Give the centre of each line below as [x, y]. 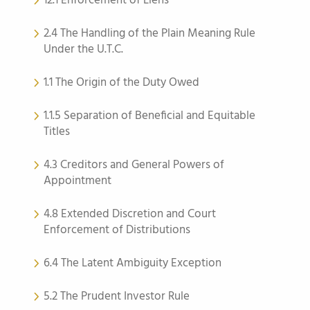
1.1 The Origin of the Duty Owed [121, 83]
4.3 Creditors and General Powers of [134, 165]
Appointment [77, 181]
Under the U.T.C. [83, 49]
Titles [57, 132]
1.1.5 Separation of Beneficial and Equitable [149, 116]
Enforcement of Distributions [117, 230]
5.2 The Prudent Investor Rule [117, 297]
